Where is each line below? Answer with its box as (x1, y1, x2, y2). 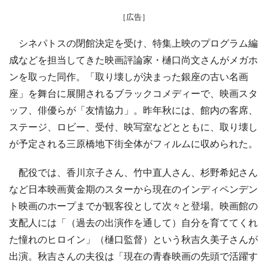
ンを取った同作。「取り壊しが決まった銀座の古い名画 (9, 70, 248, 83)
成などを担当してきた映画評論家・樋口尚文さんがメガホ (9, 53, 258, 66)
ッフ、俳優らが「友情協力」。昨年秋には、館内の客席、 (9, 103, 258, 116)
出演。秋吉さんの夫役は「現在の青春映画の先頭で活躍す (9, 249, 258, 262)
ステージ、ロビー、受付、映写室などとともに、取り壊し (9, 120, 258, 133)
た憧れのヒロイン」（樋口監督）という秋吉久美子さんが (9, 233, 258, 245)
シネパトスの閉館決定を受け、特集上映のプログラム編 (9, 36, 258, 49)
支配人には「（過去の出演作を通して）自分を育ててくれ (9, 216, 258, 229)
